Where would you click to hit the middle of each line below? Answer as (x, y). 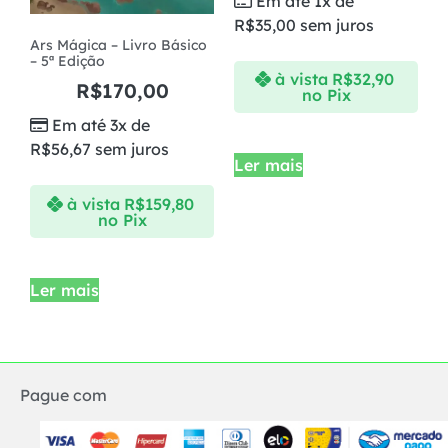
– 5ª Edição (67, 61)
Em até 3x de (101, 125)
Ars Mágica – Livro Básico (118, 45)
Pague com (63, 395)
